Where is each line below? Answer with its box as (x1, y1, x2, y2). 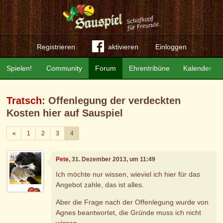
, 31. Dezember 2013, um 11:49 (69, 156, 156, 163)
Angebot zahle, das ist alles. (56, 180, 144, 189)
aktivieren (108, 43, 138, 51)
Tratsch (6, 95, 42, 106)
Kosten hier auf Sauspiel (6, 108, 123, 118)
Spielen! (6, 64, 32, 72)
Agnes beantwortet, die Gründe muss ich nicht (56, 208, 202, 217)
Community (46, 64, 83, 72)
